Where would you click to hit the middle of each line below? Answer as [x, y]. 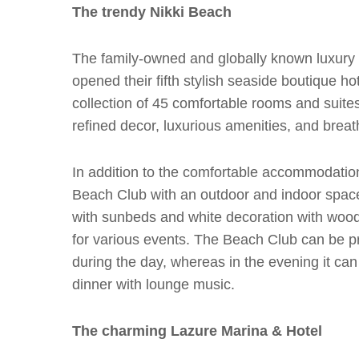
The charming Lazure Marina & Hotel [197, 331]
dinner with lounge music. [153, 284]
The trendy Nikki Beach [154, 12]
